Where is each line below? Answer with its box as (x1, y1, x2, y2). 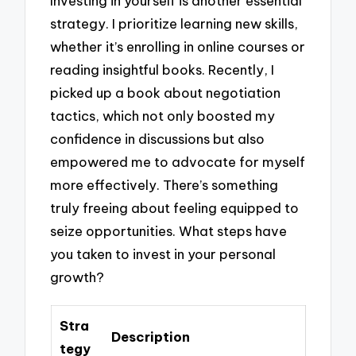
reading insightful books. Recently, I (50, 60, 275, 78)
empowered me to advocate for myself (50, 153, 306, 170)
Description (110, 327, 190, 345)
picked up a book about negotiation (50, 83, 281, 101)
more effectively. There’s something (50, 176, 279, 193)
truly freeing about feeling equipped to (50, 199, 300, 216)
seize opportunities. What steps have (50, 222, 288, 239)
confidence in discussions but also (50, 130, 265, 147)
